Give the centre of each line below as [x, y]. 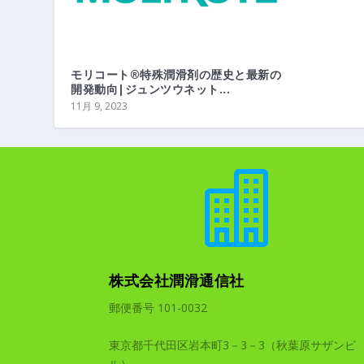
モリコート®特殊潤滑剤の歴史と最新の [176, 75]
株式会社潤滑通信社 [177, 281]
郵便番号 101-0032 [158, 308]
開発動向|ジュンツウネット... [151, 89]
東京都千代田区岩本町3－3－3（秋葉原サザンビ [233, 344]
